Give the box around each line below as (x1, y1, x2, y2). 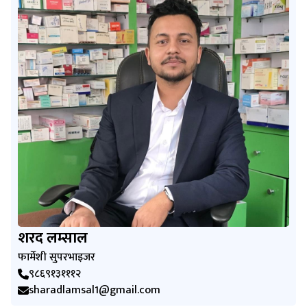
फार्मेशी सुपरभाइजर (18, 247, 95, 267)
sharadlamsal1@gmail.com (29, 280, 160, 299)
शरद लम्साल (18, 225, 88, 251)
